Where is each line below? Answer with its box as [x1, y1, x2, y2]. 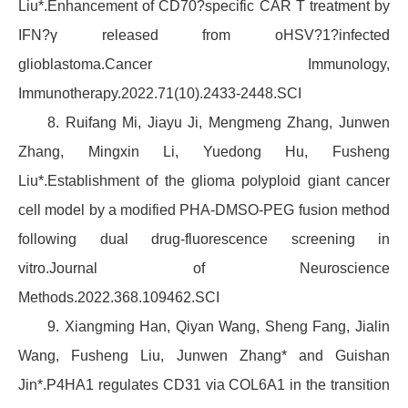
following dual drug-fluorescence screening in [18, 231, 390, 248]
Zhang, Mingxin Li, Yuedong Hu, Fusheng [18, 144, 390, 160]
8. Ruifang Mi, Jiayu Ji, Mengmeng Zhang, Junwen [47, 115, 390, 131]
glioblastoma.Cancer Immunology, [18, 56, 390, 73]
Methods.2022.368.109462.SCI [18, 290, 219, 306]
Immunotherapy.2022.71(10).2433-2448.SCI [18, 86, 301, 102]
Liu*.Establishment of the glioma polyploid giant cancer [18, 173, 390, 189]
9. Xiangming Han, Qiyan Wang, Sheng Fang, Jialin [47, 319, 390, 335]
